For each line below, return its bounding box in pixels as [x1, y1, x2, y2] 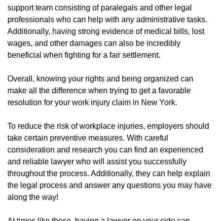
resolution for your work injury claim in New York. [7, 98, 177, 107]
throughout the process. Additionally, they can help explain [7, 169, 210, 178]
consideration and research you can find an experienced [7, 145, 203, 154]
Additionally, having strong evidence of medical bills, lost [7, 27, 204, 36]
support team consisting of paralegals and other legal [7, 3, 192, 12]
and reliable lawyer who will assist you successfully [7, 157, 186, 166]
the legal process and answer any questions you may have [7, 181, 212, 189]
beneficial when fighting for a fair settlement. [7, 50, 160, 59]
